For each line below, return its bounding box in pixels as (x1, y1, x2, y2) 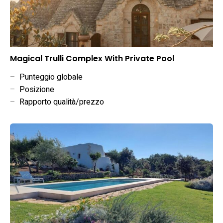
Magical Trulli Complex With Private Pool (10, 53, 174, 65)
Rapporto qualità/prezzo (15, 96, 104, 109)
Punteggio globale (15, 71, 83, 84)
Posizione (15, 84, 54, 96)
